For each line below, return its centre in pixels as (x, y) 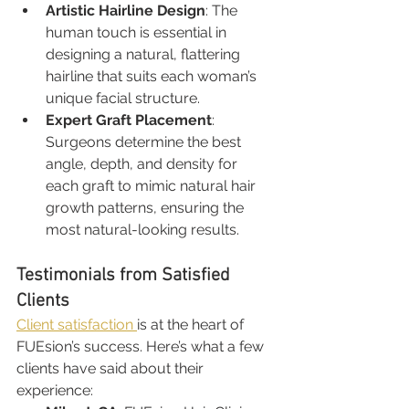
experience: (55, 390)
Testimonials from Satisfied (126, 275)
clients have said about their (112, 368)
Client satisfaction (77, 324)
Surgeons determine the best (145, 142)
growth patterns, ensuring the (147, 207)
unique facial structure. (123, 98)
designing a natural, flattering (145, 54)
